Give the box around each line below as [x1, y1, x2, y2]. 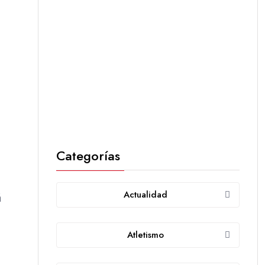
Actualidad [123, 188, 167, 202]
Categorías [56, 146, 120, 166]
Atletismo [127, 228, 164, 242]
